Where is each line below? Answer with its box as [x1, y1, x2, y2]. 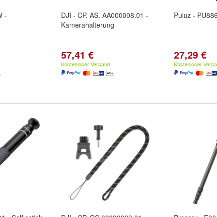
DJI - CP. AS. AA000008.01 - [61, 10, 148, 20]
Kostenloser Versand [61, 60, 110, 68]
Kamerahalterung [61, 20, 114, 30]
